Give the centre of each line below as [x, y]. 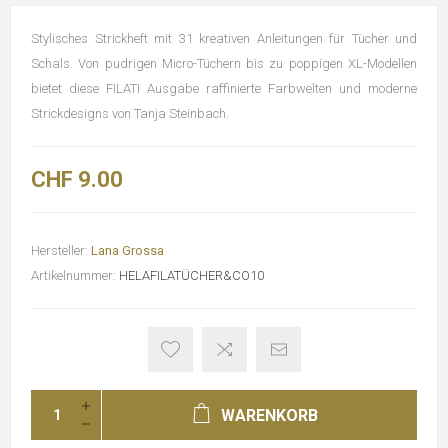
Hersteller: [59, 250]
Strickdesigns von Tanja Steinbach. [130, 113]
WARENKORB [269, 415]
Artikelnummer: [73, 275]
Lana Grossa [127, 250]
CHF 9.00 [77, 179]
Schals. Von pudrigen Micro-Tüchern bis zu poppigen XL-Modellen [224, 63]
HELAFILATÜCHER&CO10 [191, 275]
